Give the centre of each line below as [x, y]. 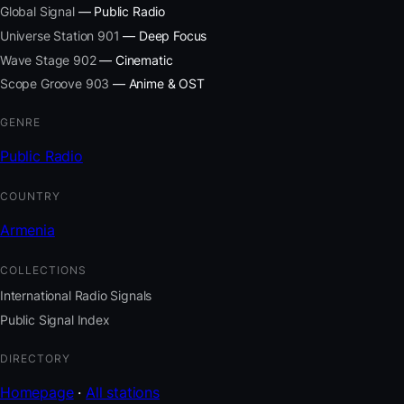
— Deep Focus [163, 36]
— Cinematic [134, 60]
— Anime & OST [157, 84]
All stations [123, 392]
